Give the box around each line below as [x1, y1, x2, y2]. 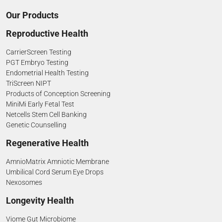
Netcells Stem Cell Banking [6, 111, 87, 119]
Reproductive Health [6, 29, 88, 39]
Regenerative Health [6, 138, 89, 148]
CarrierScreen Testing [6, 48, 71, 56]
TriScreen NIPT [6, 79, 51, 88]
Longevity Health [6, 196, 74, 206]
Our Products [6, 10, 58, 20]
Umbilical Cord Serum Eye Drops [6, 168, 104, 176]
